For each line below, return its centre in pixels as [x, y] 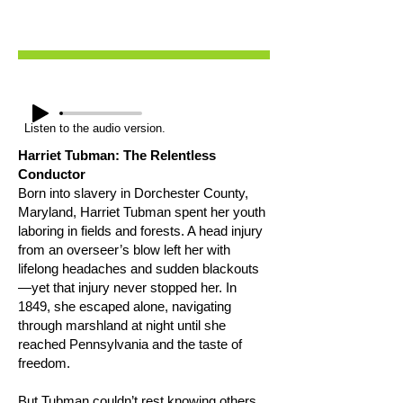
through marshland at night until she [122, 325]
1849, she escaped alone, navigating [125, 306]
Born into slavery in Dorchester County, [133, 193]
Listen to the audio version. [95, 128]
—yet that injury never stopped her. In [127, 287]
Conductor [52, 174]
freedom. [44, 363]
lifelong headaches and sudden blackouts [139, 269]
